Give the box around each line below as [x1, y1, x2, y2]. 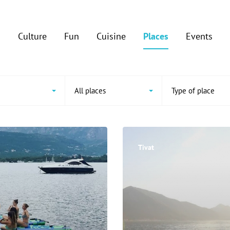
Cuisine [96, 30, 126, 42]
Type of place [171, 86, 215, 95]
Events [185, 30, 213, 42]
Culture [17, 30, 47, 42]
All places [74, 86, 106, 95]
